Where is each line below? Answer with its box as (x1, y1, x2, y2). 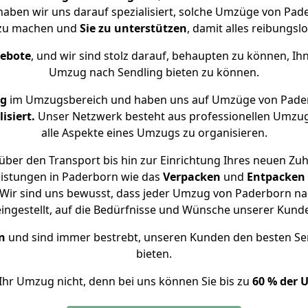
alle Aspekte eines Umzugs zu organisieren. (41, 125, 267, 140)
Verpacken (163, 169, 221, 184)
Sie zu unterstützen (79, 21, 187, 36)
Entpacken (247, 169, 305, 184)
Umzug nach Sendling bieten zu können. (49, 65, 259, 80)
